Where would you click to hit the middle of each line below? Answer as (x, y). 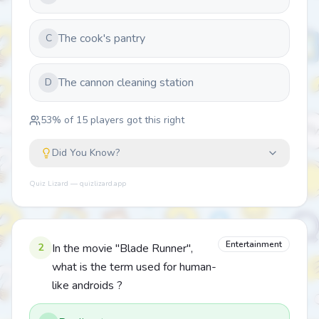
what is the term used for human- (134, 267)
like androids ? (87, 286)
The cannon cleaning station (126, 83)
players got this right (136, 120)
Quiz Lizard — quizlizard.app (78, 184)
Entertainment (254, 244)
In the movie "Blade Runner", (122, 249)
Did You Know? (86, 153)
